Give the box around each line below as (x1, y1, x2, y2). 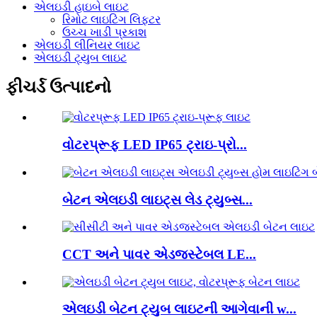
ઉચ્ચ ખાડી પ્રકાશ (62, 25, 146, 38)
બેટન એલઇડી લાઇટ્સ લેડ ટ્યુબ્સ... (62, 192, 253, 207)
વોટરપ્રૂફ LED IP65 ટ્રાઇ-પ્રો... (62, 137, 247, 153)
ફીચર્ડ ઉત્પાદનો (6, 78, 111, 97)
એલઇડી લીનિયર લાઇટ (34, 38, 140, 51)
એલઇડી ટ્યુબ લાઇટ (34, 51, 127, 64)
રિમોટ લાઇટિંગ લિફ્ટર (62, 13, 161, 25)
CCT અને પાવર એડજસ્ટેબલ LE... (62, 246, 256, 262)
